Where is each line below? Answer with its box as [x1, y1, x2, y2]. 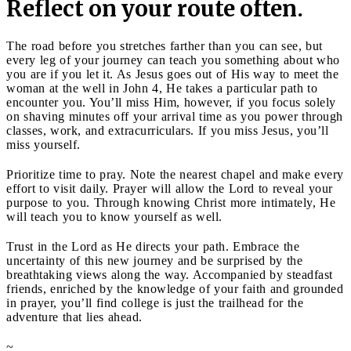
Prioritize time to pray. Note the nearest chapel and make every [6, 167, 344, 181]
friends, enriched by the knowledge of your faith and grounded [6, 281, 343, 295]
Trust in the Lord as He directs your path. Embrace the [6, 239, 299, 253]
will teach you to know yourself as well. [6, 209, 230, 223]
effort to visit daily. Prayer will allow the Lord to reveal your [6, 181, 333, 195]
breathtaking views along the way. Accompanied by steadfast [6, 267, 333, 281]
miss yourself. [6, 137, 85, 151]
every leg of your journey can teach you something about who [6, 52, 340, 67]
